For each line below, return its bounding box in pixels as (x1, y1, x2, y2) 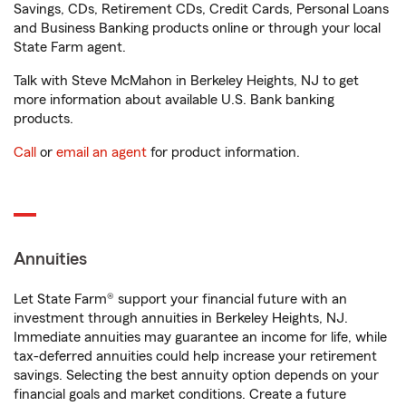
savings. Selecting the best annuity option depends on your (14, 368, 379, 383)
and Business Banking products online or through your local (14, 21, 381, 36)
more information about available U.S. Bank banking (14, 92, 334, 108)
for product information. (147, 145, 300, 160)
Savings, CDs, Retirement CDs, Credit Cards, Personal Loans (14, 2, 389, 17)
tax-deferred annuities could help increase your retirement (14, 349, 377, 364)
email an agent (56, 145, 147, 160)
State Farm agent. (14, 40, 126, 55)
